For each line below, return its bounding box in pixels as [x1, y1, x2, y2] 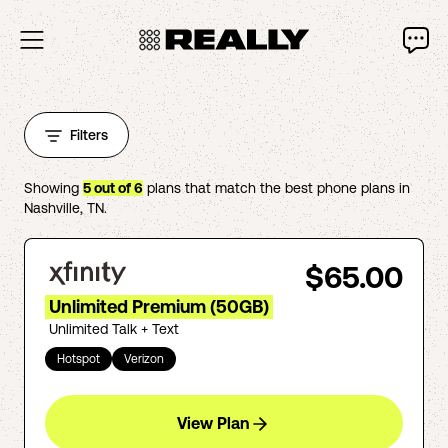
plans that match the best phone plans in [143, 180, 410, 196]
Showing [24, 180, 83, 196]
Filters [70, 127, 108, 143]
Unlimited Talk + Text [49, 321, 179, 337]
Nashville [24, 200, 80, 216]
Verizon [124, 352, 164, 366]
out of [91, 180, 134, 196]
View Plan [177, 414, 249, 432]
